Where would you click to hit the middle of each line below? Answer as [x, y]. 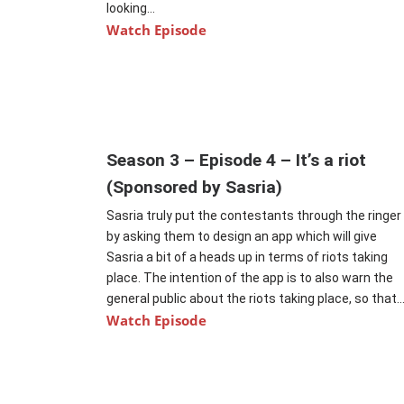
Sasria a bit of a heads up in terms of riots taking [248, 257]
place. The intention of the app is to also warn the [250, 278]
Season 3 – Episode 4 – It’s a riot [237, 161]
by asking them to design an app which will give [242, 237]
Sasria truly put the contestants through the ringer [254, 216]
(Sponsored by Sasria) [195, 188]
